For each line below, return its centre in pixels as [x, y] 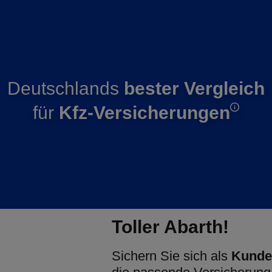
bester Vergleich [194, 88]
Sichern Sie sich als [172, 256]
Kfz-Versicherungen [144, 113]
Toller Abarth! [170, 227]
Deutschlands [66, 88]
